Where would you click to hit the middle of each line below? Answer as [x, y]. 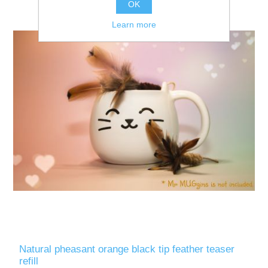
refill [29, 261]
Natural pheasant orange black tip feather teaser [127, 249]
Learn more [134, 25]
